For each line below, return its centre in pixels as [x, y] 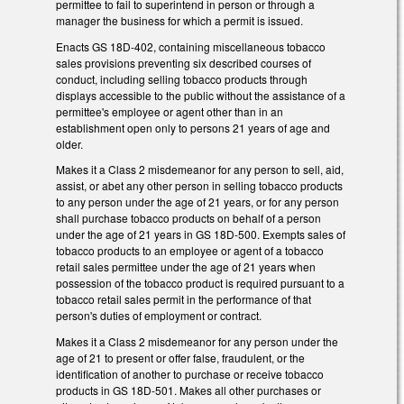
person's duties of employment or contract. [159, 316]
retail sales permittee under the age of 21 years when [186, 267]
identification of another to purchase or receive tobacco [190, 374]
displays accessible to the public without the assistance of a [201, 95]
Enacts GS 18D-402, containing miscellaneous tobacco [191, 46]
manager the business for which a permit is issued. [179, 20]
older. [69, 143]
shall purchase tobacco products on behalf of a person [188, 218]
